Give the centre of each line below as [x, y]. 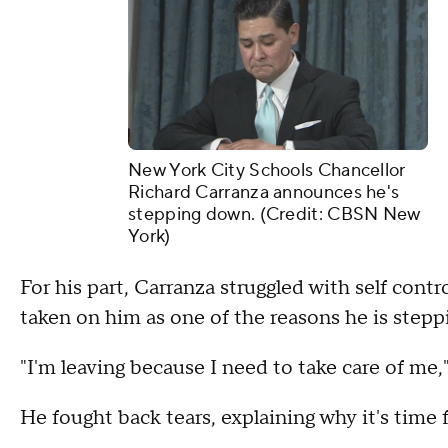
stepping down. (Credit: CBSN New [274, 215]
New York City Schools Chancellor [267, 171]
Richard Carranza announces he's [264, 193]
